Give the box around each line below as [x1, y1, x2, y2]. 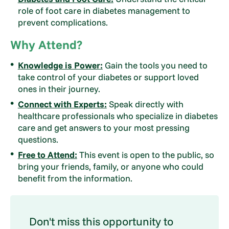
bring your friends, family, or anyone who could [17, 161, 203, 172]
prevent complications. [17, 16, 108, 28]
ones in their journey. [17, 83, 100, 94]
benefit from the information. [17, 173, 132, 184]
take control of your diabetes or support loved [17, 71, 199, 82]
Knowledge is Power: [17, 59, 103, 71]
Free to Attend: [17, 149, 77, 161]
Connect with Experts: [17, 98, 107, 109]
